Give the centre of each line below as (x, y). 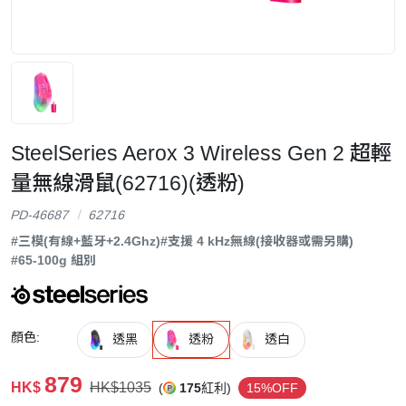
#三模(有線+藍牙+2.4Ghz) (86, 241)
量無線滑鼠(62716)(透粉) (128, 183)
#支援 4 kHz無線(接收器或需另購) (257, 241)
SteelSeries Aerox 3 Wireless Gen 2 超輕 (201, 153)
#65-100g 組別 (53, 260)
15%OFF (273, 387)
